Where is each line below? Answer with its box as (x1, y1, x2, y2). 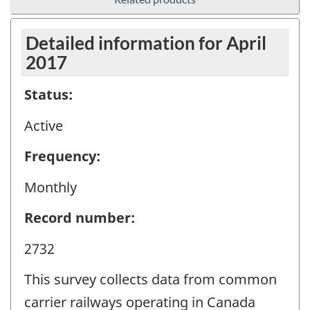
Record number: (24, 208, 135, 228)
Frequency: (24, 147, 100, 166)
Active (24, 116, 63, 135)
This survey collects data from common (24, 270, 277, 289)
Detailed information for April (26, 32, 266, 55)
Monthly (24, 177, 77, 197)
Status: (24, 85, 73, 104)
